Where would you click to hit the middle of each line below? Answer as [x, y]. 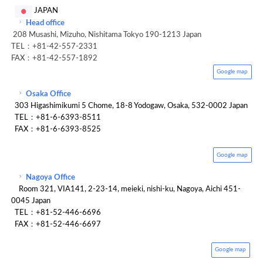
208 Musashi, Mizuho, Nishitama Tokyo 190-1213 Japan [107, 35]
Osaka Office [49, 95]
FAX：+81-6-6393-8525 [56, 130]
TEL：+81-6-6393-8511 [60, 118]
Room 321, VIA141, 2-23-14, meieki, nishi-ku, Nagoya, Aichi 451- [126, 190]
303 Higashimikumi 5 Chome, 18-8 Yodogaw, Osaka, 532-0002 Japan [131, 106]
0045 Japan [31, 201]
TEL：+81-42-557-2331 [58, 46]
